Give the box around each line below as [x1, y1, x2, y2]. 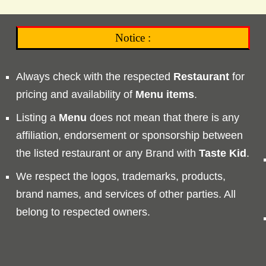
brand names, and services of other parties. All [16, 188, 236, 200]
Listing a [16, 111, 59, 123]
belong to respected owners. [16, 205, 151, 218]
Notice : [115, 31, 151, 44]
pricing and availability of [16, 88, 136, 100]
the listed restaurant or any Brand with [16, 147, 199, 159]
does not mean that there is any [87, 111, 240, 123]
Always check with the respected [16, 70, 174, 83]
